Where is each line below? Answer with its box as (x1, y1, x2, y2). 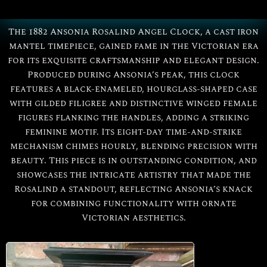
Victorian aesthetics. (81, 212, 186, 225)
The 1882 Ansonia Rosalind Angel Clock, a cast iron (8, 26, 259, 39)
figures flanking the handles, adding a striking (18, 111, 249, 125)
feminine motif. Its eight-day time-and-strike (25, 126, 242, 139)
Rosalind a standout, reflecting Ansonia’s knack (14, 183, 253, 197)
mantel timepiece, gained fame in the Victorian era (8, 40, 259, 54)
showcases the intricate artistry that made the (16, 169, 251, 182)
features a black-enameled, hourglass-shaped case (10, 83, 257, 97)
